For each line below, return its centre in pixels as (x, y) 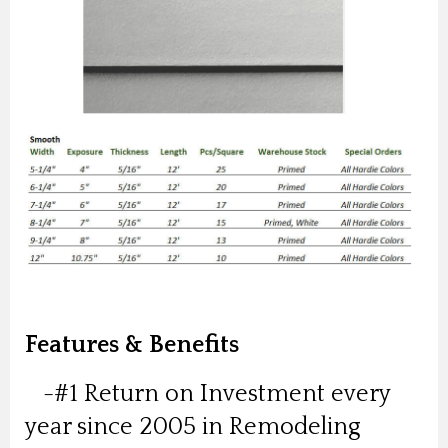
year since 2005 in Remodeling (193, 427)
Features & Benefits (132, 345)
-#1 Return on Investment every (216, 394)
